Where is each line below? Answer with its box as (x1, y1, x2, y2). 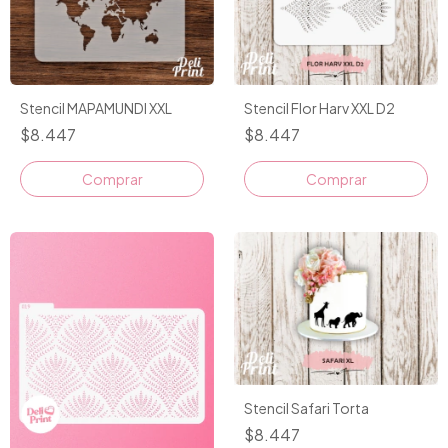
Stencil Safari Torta (244, 399, 369, 418)
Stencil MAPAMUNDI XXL (20, 99, 172, 118)
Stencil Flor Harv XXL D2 (244, 99, 395, 118)
